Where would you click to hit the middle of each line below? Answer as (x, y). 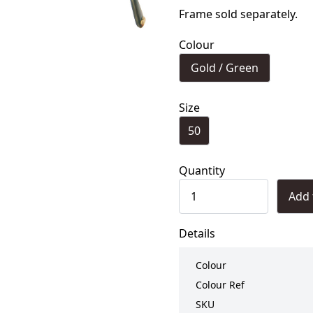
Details (197, 233)
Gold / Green (225, 68)
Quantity (202, 170)
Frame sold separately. (238, 14)
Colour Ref (220, 285)
